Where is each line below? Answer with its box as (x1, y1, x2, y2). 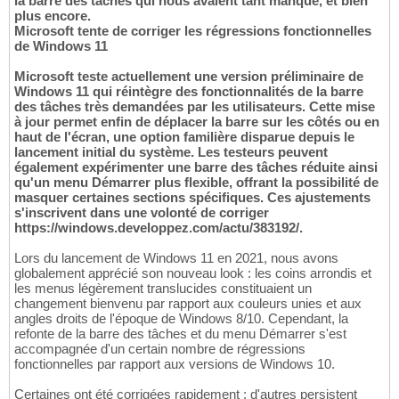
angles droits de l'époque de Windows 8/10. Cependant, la (14, 310, 348, 326)
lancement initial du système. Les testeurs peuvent (14, 143, 328, 159)
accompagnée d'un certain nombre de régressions (14, 340, 305, 356)
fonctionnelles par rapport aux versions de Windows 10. (14, 355, 335, 371)
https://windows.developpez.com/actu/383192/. (14, 219, 303, 235)
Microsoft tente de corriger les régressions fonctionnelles (14, 22, 371, 38)
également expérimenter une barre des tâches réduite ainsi (14, 159, 378, 175)
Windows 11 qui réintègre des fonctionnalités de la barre (14, 83, 363, 99)
